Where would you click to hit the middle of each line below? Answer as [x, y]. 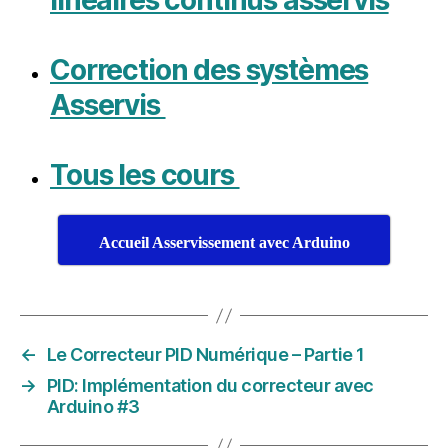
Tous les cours [145, 174]
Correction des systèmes [209, 69]
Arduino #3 [93, 407]
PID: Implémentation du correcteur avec [210, 386]
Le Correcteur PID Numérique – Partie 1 [205, 355]
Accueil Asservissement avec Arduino [224, 243]
